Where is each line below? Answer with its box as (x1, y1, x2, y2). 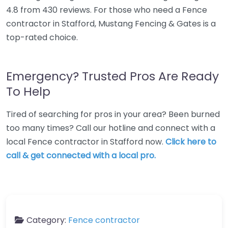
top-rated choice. (6, 32, 78, 43)
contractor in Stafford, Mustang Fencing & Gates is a (6, 18, 216, 30)
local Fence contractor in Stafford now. (6, 136, 165, 148)
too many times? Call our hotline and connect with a (6, 122, 215, 134)
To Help (6, 83, 50, 100)
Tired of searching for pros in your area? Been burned (6, 108, 220, 120)
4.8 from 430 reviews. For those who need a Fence (6, 4, 207, 16)
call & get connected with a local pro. (6, 150, 156, 161)
